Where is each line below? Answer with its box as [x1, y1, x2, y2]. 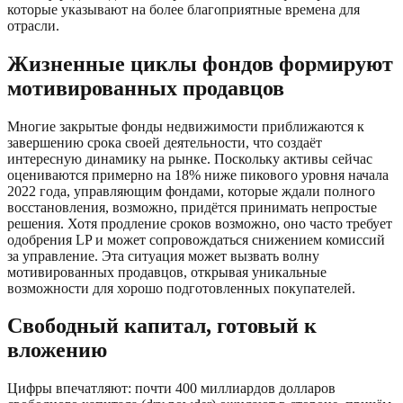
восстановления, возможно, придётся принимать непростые [7, 199, 377, 215]
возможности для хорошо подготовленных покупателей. [7, 280, 355, 296]
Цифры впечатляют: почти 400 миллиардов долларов [7, 381, 336, 397]
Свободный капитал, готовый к [7, 314, 317, 338]
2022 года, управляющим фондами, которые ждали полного [7, 183, 375, 199]
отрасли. [7, 17, 59, 33]
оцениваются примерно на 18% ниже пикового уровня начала [7, 166, 389, 183]
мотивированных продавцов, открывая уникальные [7, 264, 327, 280]
